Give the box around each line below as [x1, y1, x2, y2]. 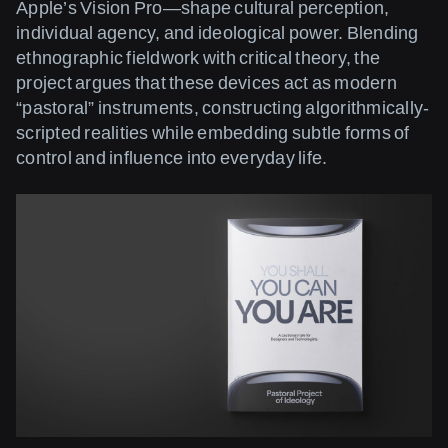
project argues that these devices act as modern [16, 71, 397, 93]
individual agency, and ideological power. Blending [16, 21, 419, 43]
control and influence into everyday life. [16, 146, 328, 168]
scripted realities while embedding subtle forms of [16, 121, 410, 143]
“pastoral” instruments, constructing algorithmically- [16, 96, 430, 118]
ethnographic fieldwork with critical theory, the [16, 46, 380, 68]
